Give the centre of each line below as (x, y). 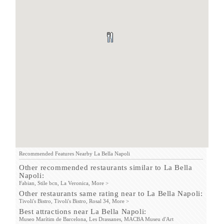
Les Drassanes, (106, 219)
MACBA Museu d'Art (149, 219)
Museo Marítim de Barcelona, (53, 219)
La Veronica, (75, 183)
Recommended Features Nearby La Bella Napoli (74, 153)
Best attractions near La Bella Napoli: (83, 211)
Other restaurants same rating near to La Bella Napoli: (111, 193)
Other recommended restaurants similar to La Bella (106, 167)
